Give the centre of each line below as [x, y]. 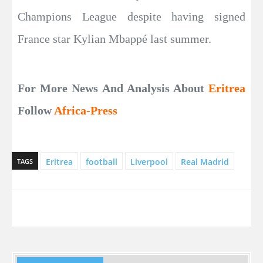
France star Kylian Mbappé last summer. [114, 38]
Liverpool [149, 161]
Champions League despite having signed [131, 16]
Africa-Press [86, 110]
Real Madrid [205, 161]
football [102, 161]
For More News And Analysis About [113, 88]
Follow [36, 110]
